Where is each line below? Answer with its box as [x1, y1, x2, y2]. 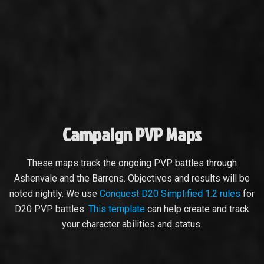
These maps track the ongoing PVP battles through [27, 157, 237, 169]
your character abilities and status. [62, 218, 202, 230]
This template [88, 203, 145, 214]
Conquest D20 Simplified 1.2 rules [100, 187, 240, 199]
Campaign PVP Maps [62, 120, 202, 147]
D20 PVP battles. [15, 203, 88, 214]
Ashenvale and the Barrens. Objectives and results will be [14, 172, 250, 184]
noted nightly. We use [9, 187, 100, 199]
